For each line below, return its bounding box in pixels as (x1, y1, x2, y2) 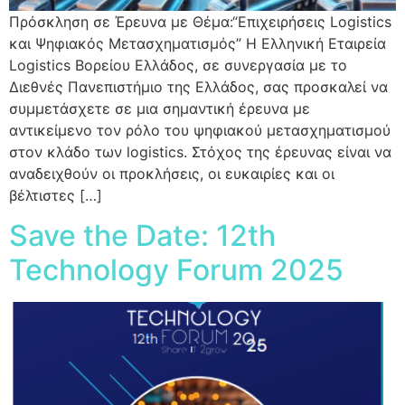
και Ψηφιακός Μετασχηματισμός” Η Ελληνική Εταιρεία (9, 34, 386, 53)
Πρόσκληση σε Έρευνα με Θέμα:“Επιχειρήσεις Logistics (9, 13, 391, 32)
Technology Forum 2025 (9, 252, 344, 288)
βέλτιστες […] (9, 186, 102, 205)
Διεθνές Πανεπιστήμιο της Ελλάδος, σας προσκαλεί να (9, 78, 388, 97)
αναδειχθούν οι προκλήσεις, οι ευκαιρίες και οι (9, 165, 334, 184)
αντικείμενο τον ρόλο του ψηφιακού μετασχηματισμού (9, 121, 391, 140)
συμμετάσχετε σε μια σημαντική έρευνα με (9, 99, 310, 118)
